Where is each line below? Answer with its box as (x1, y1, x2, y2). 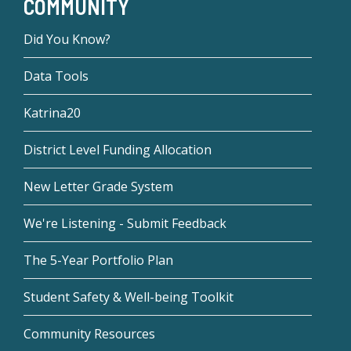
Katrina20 (24, 103, 81, 121)
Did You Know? (24, 30, 110, 48)
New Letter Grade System (24, 177, 173, 195)
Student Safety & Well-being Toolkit (24, 288, 233, 306)
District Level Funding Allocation (24, 140, 212, 158)
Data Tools (24, 67, 89, 85)
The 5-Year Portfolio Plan (24, 251, 173, 269)
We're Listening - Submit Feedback (24, 214, 226, 232)
